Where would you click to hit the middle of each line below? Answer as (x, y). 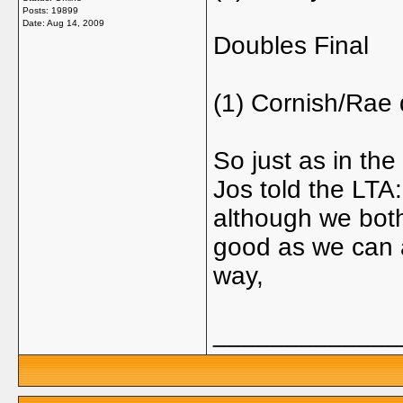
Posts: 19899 (50, 10)
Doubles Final (291, 45)
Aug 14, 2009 (76, 23)
